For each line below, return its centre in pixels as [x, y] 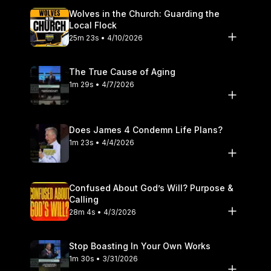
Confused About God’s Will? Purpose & [151, 188]
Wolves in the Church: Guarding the [144, 13]
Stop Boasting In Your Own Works [140, 246]
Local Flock [93, 25]
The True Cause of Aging [122, 71]
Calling [84, 199]
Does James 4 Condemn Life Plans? [146, 129]
